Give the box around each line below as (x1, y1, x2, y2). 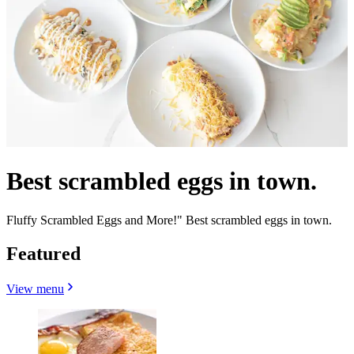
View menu (6, 281, 64, 296)
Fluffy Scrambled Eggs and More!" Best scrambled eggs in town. (6, 213, 332, 227)
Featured (6, 243, 81, 264)
